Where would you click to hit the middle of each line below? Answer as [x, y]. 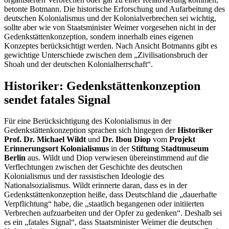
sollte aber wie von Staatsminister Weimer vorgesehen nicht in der [110, 27]
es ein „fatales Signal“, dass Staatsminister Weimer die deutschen [108, 222]
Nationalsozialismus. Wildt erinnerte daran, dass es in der [96, 186]
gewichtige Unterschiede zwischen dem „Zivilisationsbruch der [106, 55]
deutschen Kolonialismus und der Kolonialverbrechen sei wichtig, [110, 18]
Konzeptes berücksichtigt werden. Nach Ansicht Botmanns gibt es [111, 45]
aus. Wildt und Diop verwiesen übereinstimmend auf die [117, 158]
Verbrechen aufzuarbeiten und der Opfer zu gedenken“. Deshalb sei [113, 213]
